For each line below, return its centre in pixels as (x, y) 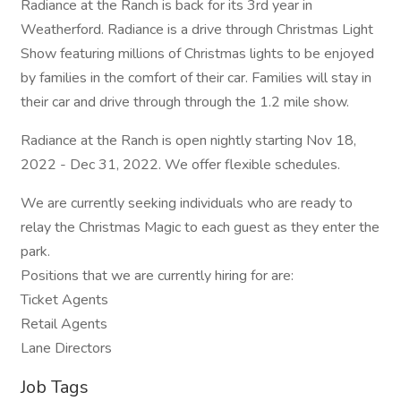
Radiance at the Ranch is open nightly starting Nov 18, (188, 141)
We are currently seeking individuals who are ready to (187, 203)
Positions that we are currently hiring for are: (159, 276)
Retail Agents (64, 324)
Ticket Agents (66, 300)
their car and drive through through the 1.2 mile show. (185, 102)
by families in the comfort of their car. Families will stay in (196, 78)
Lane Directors (66, 348)
